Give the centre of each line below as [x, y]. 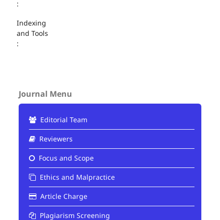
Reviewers [55, 138]
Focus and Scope [65, 158]
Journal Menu [45, 94]
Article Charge [63, 196]
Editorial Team [63, 119]
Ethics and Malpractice [76, 177]
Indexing [31, 23]
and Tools [32, 33]
